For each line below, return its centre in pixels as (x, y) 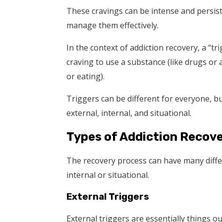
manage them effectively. (113, 26)
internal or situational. (108, 175)
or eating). (86, 77)
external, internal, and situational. (129, 113)
